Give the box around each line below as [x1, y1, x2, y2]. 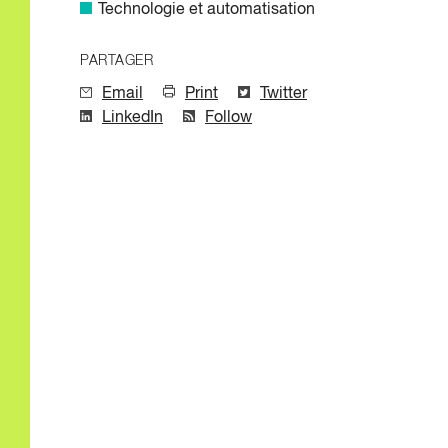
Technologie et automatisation [98, 2, 315, 19]
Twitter [260, 86, 307, 103]
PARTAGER [80, 54, 153, 69]
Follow [205, 110, 252, 127]
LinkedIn [102, 110, 163, 127]
